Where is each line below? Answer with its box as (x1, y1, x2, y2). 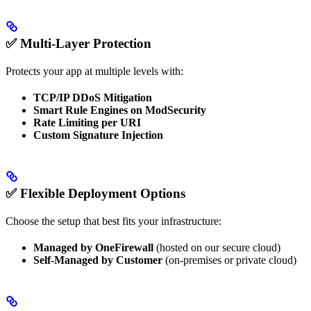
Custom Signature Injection (33, 129, 163, 142)
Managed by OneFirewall (33, 241, 153, 253)
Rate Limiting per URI (33, 117, 141, 129)
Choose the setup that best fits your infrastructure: (6, 215, 221, 227)
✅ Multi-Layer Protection (6, 36, 151, 51)
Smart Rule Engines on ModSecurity (33, 104, 206, 117)
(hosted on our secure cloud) (153, 241, 280, 253)
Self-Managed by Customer (33, 253, 162, 266)
